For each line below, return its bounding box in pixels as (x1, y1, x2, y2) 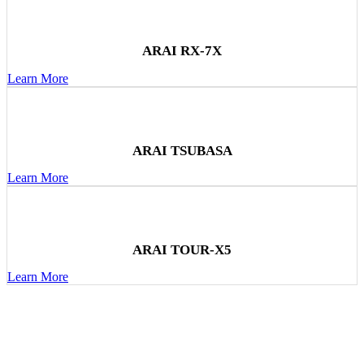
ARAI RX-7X (142, 43, 222, 59)
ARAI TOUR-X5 (132, 241, 232, 258)
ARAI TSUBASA (132, 142, 232, 158)
